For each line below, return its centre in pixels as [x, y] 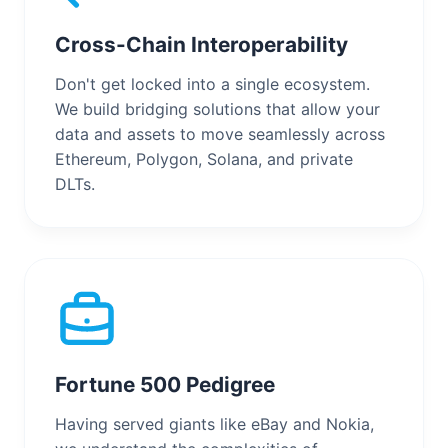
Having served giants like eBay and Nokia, [214, 423]
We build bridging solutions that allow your [217, 108]
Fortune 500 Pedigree [165, 384]
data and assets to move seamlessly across [220, 133]
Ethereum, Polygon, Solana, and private [204, 158]
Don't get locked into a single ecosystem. [212, 83]
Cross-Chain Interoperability [201, 44]
